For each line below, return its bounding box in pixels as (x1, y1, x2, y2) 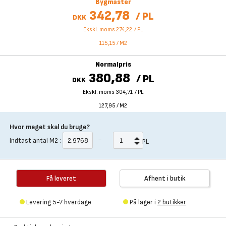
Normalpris (95, 60, 131, 69)
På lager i (130, 198, 157, 206)
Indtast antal (10, 136, 48, 145)
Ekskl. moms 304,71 (82, 88, 133, 96)
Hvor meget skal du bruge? (10, 123, 90, 131)
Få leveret (46, 174, 76, 183)
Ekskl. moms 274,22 (83, 26, 132, 33)
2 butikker (157, 198, 186, 206)
